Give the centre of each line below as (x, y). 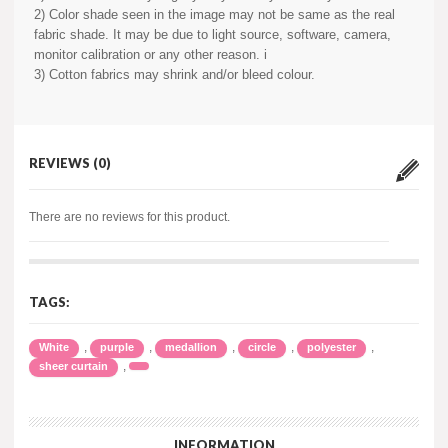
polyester (331, 346)
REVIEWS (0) (70, 162)
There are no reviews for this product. (129, 216)
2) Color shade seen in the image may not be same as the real (214, 14)
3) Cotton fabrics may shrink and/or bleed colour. (176, 74)
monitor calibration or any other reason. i (150, 54)
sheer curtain (73, 365)
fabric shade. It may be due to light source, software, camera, (212, 34)
